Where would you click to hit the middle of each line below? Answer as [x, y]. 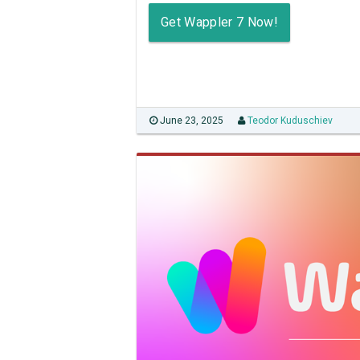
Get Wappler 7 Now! [219, 22]
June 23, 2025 [190, 120]
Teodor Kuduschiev [290, 120]
